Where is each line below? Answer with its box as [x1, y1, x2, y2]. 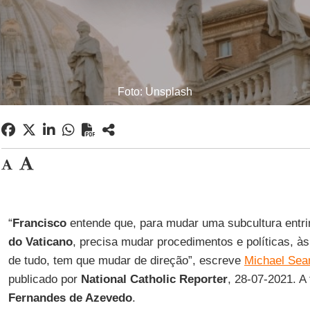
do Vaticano [8, 235, 73, 248]
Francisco [12, 217, 66, 230]
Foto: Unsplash [118, 86, 192, 98]
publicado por [8, 273, 81, 286]
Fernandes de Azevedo [8, 291, 132, 304]
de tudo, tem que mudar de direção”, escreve [8, 254, 244, 267]
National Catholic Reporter [80, 273, 228, 286]
